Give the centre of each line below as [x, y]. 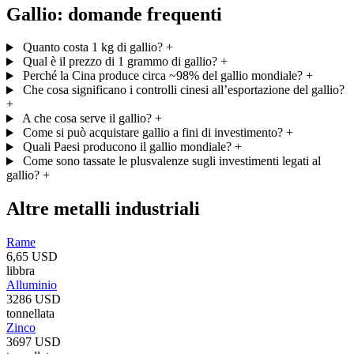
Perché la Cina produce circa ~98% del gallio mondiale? [162, 76]
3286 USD [34, 299]
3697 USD [34, 342]
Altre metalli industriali [103, 209]
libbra [21, 271]
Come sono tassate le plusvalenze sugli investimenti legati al [171, 161]
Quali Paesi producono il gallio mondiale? [127, 147]
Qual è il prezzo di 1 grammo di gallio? [120, 62]
